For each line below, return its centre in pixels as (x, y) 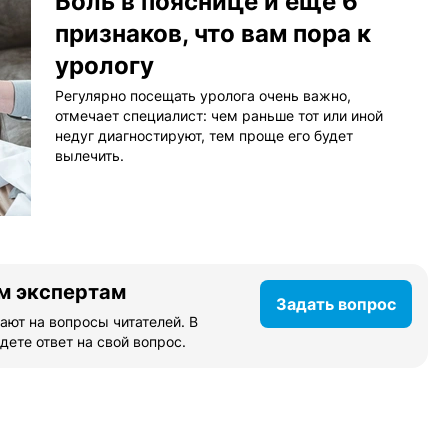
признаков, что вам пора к (213, 34)
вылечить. (89, 156)
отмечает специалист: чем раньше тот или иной (219, 116)
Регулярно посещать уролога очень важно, (203, 96)
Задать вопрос (336, 304)
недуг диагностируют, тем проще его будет (204, 136)
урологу (104, 66)
